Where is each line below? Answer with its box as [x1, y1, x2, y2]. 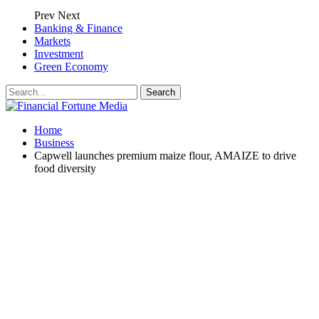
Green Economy [34, 61, 108, 73]
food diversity [34, 162, 96, 174]
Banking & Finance [34, 22, 122, 34]
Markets [34, 35, 70, 47]
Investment [34, 48, 83, 60]
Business [34, 137, 74, 149]
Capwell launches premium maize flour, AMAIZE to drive [34, 150, 296, 162]
